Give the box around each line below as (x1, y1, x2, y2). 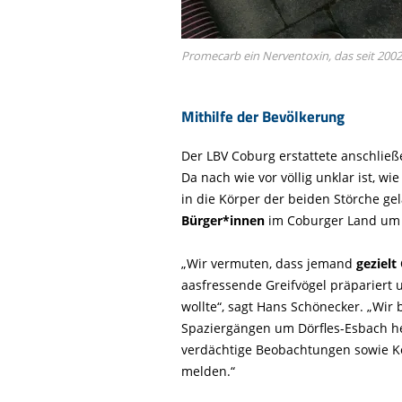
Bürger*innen (181, 212, 265, 230)
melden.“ (181, 363, 235, 380)
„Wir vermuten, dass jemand (181, 255, 356, 273)
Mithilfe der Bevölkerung (181, 104, 345, 129)
